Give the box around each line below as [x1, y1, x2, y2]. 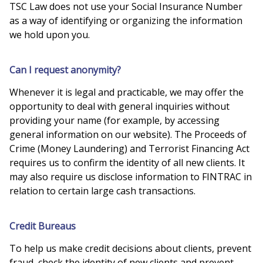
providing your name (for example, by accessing [9, 113, 220, 127]
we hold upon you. [9, 28, 90, 41]
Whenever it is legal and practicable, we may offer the [9, 85, 244, 99]
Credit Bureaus [9, 220, 76, 233]
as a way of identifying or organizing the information [9, 14, 242, 27]
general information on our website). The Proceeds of [9, 127, 247, 141]
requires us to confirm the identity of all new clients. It [9, 156, 245, 169]
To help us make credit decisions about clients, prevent [9, 242, 251, 255]
